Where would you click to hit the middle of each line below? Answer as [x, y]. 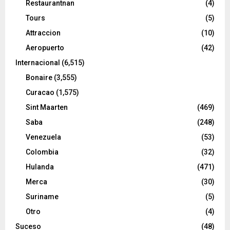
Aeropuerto [45, 47]
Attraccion [43, 33]
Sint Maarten [47, 107]
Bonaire [39, 77]
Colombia [42, 152]
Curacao [40, 92]
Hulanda [40, 167]
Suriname [42, 196]
